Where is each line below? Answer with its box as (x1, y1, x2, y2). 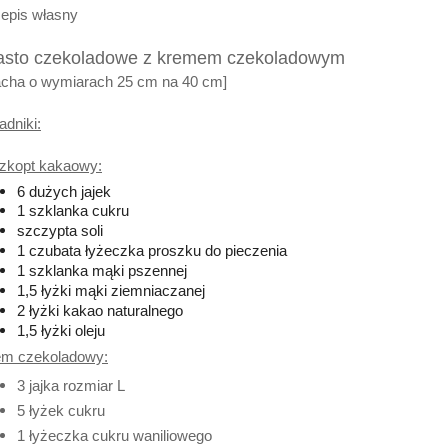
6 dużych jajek (16, 182, 115, 200)
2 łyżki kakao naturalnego (16, 301, 191, 319)
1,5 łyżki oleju (16, 321, 109, 339)
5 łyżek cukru (16, 401, 105, 419)
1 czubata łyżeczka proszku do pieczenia (16, 242, 287, 260)
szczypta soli (16, 222, 103, 240)
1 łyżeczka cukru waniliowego (16, 426, 212, 444)
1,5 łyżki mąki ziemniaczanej (16, 281, 205, 299)
